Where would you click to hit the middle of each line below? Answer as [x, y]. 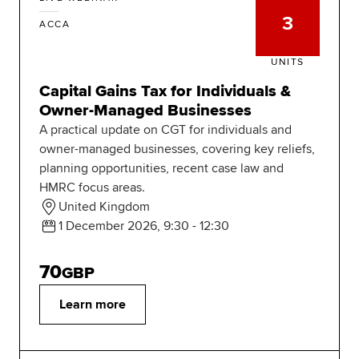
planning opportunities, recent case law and [161, 169]
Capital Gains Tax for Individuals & [165, 92]
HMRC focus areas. [92, 188]
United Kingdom [104, 207]
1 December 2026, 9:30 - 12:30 [144, 226]
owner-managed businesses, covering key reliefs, [177, 149]
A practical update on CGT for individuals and [165, 130]
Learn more [93, 305]
